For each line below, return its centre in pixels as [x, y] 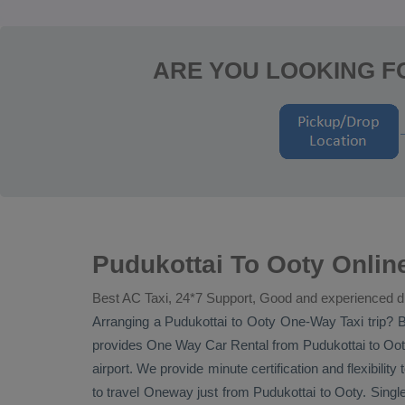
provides [120, 345]
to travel [118, 392]
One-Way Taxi [322, 321]
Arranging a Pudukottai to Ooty [186, 321]
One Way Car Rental [208, 345]
